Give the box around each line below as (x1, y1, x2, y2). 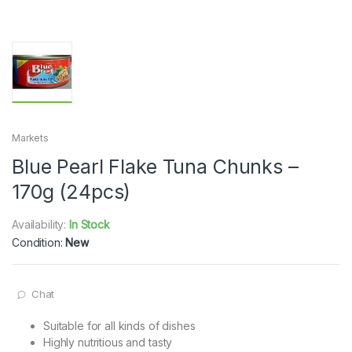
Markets (12, 132, 49, 145)
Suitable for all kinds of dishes (43, 319, 196, 333)
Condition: (12, 236, 66, 250)
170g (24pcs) (12, 180, 131, 204)
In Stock (69, 218, 110, 232)
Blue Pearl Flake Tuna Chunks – (12, 155, 299, 179)
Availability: (12, 218, 70, 232)
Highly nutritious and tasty (43, 335, 173, 350)
